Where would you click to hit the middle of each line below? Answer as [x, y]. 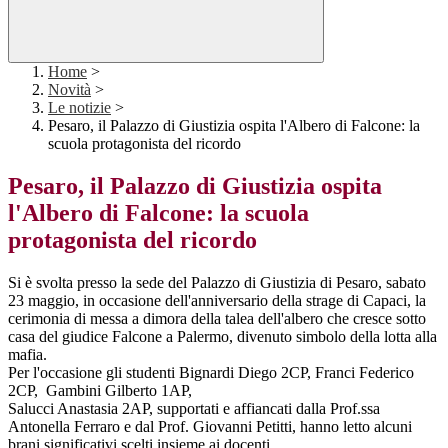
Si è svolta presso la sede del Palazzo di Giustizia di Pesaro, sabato [217, 283]
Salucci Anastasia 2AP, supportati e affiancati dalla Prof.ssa [194, 409]
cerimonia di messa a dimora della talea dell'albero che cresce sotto [217, 319]
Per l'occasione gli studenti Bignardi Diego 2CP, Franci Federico [211, 373]
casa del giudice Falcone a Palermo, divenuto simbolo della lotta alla [222, 337]
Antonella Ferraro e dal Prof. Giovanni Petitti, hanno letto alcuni [210, 427]
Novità [69, 90]
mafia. [27, 355]
